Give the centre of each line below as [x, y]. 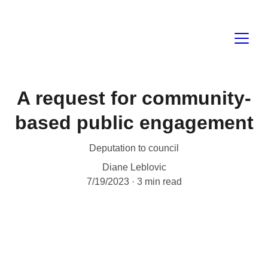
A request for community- [134, 98]
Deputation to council [134, 148]
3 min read [159, 182]
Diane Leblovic [134, 167]
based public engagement [134, 123]
